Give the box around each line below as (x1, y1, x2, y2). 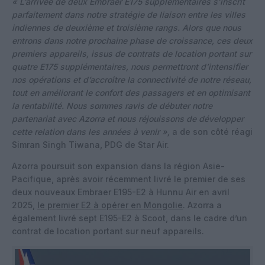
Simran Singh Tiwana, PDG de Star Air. (12, 139, 169, 150)
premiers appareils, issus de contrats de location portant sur (12, 48, 251, 59)
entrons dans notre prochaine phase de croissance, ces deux (12, 35, 253, 46)
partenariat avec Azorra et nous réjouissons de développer (12, 113, 244, 124)
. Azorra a (183, 199, 222, 210)
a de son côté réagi (172, 126, 253, 137)
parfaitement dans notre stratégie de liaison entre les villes (12, 9, 245, 20)
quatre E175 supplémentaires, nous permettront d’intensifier (12, 61, 248, 72)
